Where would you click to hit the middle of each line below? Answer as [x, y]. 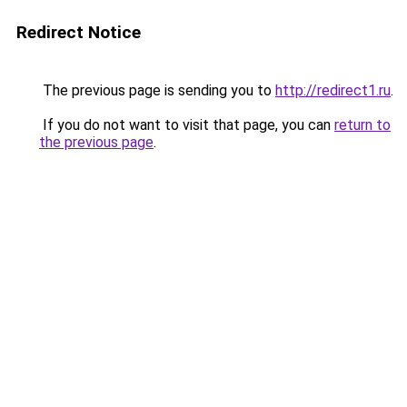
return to [362, 125]
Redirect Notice [79, 32]
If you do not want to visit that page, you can [187, 125]
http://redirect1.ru [333, 90]
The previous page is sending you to [157, 90]
